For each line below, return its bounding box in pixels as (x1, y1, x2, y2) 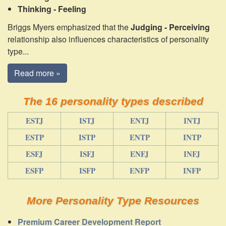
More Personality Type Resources (27, 195, 199, 206)
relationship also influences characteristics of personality (8, 33, 209, 45)
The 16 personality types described (23, 95, 203, 107)
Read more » (14, 67, 61, 79)
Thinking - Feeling (18, 3, 86, 15)
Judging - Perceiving (131, 21, 210, 33)
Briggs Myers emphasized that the (8, 21, 131, 33)
